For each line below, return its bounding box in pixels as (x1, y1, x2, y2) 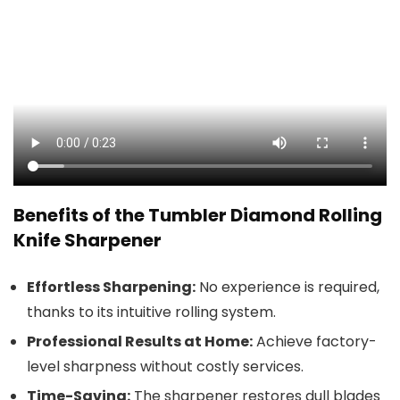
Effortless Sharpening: (27, 276, 196, 297)
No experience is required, (196, 276, 379, 297)
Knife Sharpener (13, 227, 162, 253)
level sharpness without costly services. (27, 355, 304, 377)
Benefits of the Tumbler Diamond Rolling (13, 202, 382, 228)
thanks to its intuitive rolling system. (27, 301, 276, 322)
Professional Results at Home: (27, 330, 253, 352)
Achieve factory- (253, 330, 377, 352)
